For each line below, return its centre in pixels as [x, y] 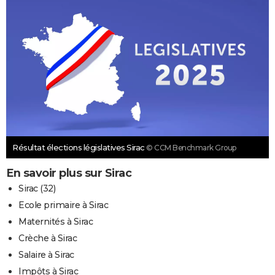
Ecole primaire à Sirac [63, 205]
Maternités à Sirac [56, 222]
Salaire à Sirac [46, 255]
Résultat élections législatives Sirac [79, 148]
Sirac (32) [37, 189]
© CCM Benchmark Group [191, 148]
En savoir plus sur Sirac [69, 173]
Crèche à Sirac [48, 238]
